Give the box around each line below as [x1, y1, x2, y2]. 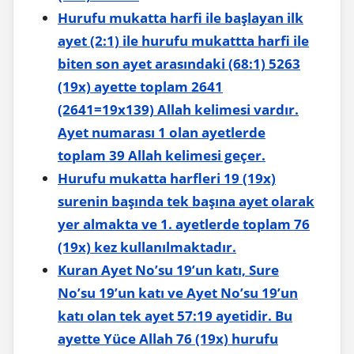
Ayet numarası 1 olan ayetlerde [58, 122, 265, 141]
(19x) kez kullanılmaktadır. [58, 237, 236, 256]
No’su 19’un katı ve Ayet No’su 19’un [58, 283, 298, 302]
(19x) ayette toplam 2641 [58, 77, 223, 96]
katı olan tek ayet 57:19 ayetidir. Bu [58, 306, 292, 325]
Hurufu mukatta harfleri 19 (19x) [58, 168, 276, 187]
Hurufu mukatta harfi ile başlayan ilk [58, 8, 303, 27]
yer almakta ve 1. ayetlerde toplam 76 [58, 214, 310, 233]
